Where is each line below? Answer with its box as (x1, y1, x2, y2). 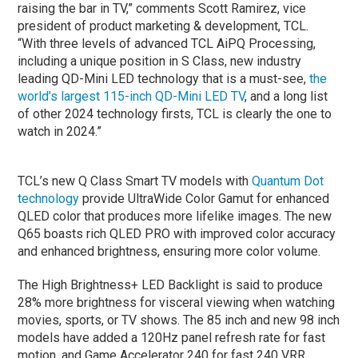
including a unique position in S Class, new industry (18, 53, 302, 69)
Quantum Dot (252, 173, 324, 189)
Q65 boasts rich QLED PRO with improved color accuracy (18, 225, 336, 241)
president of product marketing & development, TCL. (18, 18, 309, 34)
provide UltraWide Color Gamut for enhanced (79, 190, 330, 206)
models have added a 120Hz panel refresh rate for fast (18, 329, 326, 345)
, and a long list (245, 88, 328, 104)
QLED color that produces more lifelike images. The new (18, 208, 332, 224)
